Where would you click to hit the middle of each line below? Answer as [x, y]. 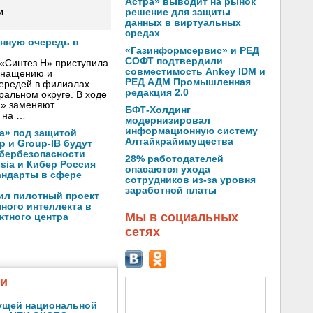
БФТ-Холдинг [158, 110]
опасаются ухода [168, 169]
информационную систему [191, 131]
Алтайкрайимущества [179, 141]
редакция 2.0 [157, 93]
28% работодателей [174, 159]
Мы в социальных [182, 217]
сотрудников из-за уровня [190, 180]
